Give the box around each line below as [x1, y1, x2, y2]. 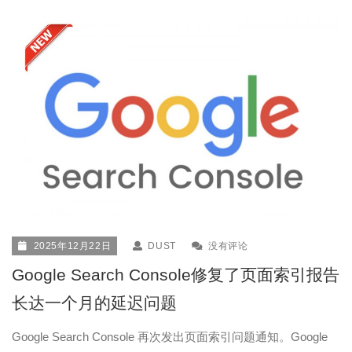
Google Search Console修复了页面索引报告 [12, 265, 339, 284]
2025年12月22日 [33, 240, 112, 251]
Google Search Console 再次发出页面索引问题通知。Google [12, 329, 328, 343]
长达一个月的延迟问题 [12, 293, 177, 312]
